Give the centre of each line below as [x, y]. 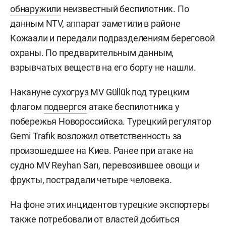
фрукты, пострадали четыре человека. [91, 180]
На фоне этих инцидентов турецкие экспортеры [110, 204]
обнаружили [36, 9]
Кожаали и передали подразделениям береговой [112, 38]
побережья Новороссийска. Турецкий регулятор [111, 121]
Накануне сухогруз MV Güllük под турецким [100, 92]
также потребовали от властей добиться [95, 219]
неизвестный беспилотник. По [125, 9]
